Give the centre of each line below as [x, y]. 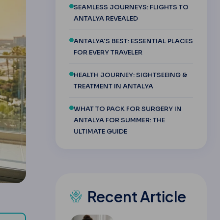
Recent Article [137, 196]
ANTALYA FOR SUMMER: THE [119, 120]
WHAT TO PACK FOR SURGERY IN [127, 109]
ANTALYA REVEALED [106, 18]
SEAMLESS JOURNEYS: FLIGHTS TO [131, 7]
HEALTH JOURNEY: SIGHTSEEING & [130, 75]
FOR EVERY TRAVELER [108, 52]
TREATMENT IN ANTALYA [113, 86]
